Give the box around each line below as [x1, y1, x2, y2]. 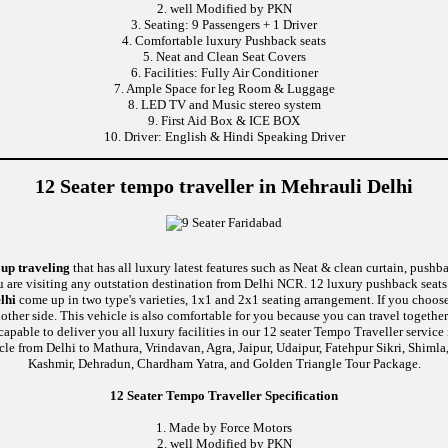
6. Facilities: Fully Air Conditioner [130, 65, 318, 81]
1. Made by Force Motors [156, 419, 292, 435]
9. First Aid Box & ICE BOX [148, 113, 300, 129]
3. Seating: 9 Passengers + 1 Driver [131, 17, 317, 33]
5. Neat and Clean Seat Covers [142, 49, 306, 65]
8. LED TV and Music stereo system [127, 97, 321, 113]
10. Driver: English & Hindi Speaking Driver [103, 129, 345, 145]
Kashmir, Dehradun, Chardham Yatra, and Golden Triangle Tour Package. [27, 355, 421, 371]
